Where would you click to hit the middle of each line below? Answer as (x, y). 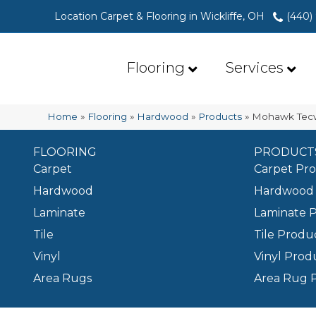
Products (220, 117)
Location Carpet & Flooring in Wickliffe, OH (160, 16)
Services (255, 68)
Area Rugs (62, 279)
